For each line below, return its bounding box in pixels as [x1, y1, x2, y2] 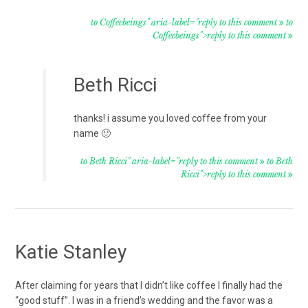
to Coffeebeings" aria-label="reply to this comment [90, 16, 279, 27]
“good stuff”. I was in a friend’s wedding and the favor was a [15, 294, 274, 306]
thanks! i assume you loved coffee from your [74, 112, 267, 124]
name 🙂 [74, 127, 111, 139]
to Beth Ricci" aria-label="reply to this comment [80, 155, 260, 166]
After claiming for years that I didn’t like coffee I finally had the [15, 279, 283, 291]
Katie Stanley [15, 240, 127, 263]
